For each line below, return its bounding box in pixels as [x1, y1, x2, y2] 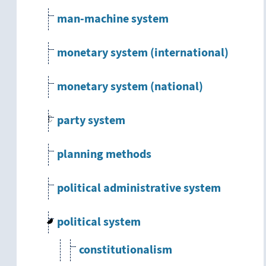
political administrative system [57, 180, 221, 197]
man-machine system [57, 11, 169, 27]
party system [57, 113, 125, 129]
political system [57, 214, 141, 230]
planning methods [57, 147, 151, 163]
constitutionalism [79, 242, 172, 258]
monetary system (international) [57, 45, 229, 61]
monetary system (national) [57, 79, 203, 95]
